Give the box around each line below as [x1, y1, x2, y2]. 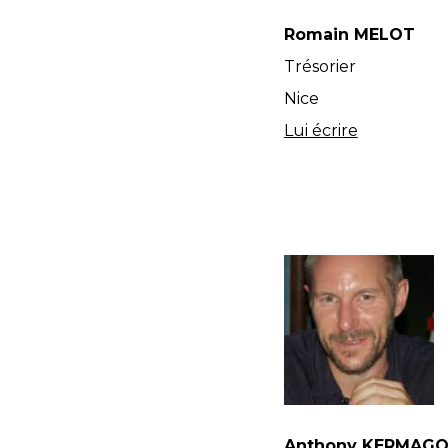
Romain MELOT [283, 25, 415, 44]
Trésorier [283, 57, 356, 76]
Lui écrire [283, 121, 358, 140]
